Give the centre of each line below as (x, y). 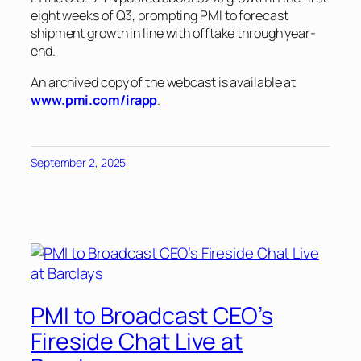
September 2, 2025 (79, 162)
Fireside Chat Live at (137, 341)
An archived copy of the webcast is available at (164, 82)
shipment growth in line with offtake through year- (173, 33)
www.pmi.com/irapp (94, 100)
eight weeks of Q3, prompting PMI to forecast (160, 16)
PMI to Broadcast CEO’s (152, 315)
